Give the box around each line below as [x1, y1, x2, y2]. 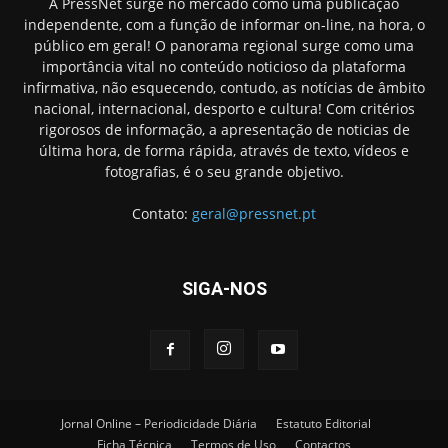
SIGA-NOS [181, 278, 267, 300]
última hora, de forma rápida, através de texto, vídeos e [39, 141, 409, 161]
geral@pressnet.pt [192, 204, 316, 224]
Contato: [132, 204, 192, 224]
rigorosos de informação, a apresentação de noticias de [38, 120, 410, 140]
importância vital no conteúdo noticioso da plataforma [42, 57, 406, 77]
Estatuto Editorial [276, 415, 371, 433]
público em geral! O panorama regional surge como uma [34, 36, 414, 56]
